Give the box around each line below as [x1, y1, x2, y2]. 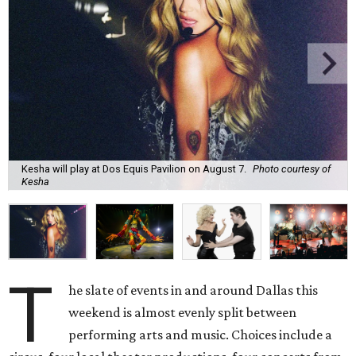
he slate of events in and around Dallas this [68, 282, 319, 299]
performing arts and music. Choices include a [68, 327, 333, 343]
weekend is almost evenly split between [68, 304, 297, 321]
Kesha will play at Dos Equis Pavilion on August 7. [21, 163, 246, 175]
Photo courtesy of [253, 163, 331, 175]
